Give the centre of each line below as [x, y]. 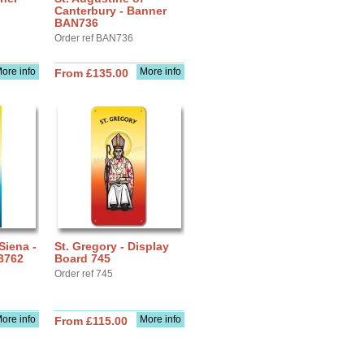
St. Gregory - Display [112, 246]
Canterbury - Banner [110, 11]
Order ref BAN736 [94, 38]
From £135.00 [91, 73]
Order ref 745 [84, 274]
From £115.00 [91, 321]
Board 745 [82, 258]
